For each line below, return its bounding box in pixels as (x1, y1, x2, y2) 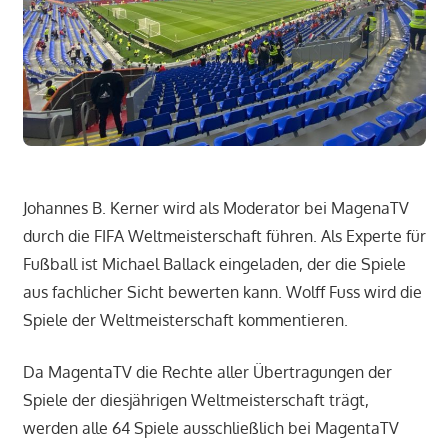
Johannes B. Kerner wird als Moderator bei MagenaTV (22, 197, 409, 218)
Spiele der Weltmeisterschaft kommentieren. (22, 309, 348, 330)
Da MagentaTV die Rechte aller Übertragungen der (22, 361, 392, 382)
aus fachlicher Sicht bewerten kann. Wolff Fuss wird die (22, 281, 422, 302)
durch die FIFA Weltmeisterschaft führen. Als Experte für (22, 225, 426, 246)
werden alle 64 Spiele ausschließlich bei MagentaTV (22, 417, 399, 438)
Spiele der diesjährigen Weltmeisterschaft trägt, (22, 389, 369, 410)
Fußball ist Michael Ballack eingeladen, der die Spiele (22, 253, 406, 274)
